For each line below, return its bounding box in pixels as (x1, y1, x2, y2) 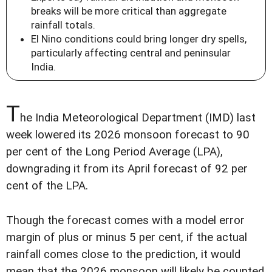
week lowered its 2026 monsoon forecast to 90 (6, 128, 250, 142)
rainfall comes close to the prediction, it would (6, 247, 240, 261)
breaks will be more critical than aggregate (31, 5, 226, 18)
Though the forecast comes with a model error (6, 213, 245, 227)
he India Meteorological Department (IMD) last (20, 111, 256, 125)
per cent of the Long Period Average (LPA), (6, 145, 223, 159)
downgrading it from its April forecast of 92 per (6, 162, 248, 176)
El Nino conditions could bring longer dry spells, (31, 33, 246, 46)
